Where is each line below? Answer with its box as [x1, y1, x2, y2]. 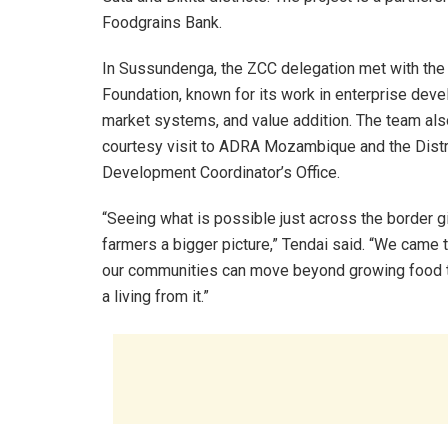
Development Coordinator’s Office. [102, 162, 340, 182]
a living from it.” [102, 286, 209, 306]
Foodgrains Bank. [102, 12, 222, 32]
